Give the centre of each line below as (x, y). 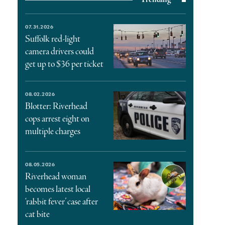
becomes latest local (58, 189)
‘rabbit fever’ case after (62, 202)
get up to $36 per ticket (65, 64)
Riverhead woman (56, 177)
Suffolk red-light (53, 39)
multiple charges (53, 132)
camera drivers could (60, 52)
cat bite (38, 214)
